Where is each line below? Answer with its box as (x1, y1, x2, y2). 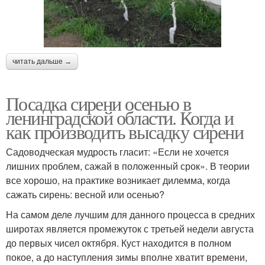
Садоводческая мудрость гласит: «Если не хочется (6, 145, 229, 159)
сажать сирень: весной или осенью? (6, 188, 164, 202)
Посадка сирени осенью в (6, 91, 191, 117)
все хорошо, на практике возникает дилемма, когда (6, 173, 230, 188)
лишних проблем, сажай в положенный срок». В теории (6, 159, 250, 173)
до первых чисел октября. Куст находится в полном (6, 236, 231, 250)
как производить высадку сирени (6, 119, 243, 145)
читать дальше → (12, 57, 72, 66)
